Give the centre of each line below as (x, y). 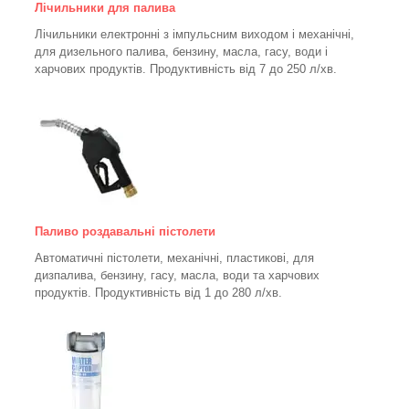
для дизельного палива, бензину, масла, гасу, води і (181, 52)
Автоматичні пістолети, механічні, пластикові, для (174, 258)
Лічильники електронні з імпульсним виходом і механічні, (194, 35)
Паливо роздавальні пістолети (125, 232)
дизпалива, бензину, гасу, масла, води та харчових (177, 276)
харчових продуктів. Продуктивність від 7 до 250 (170, 69)
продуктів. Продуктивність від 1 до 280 (145, 293)
